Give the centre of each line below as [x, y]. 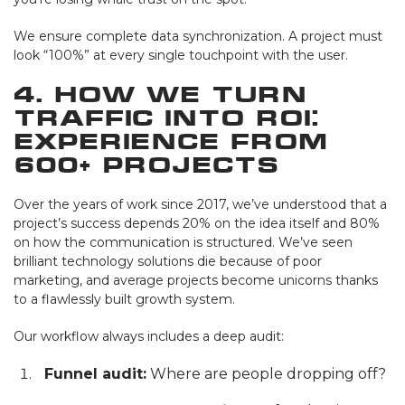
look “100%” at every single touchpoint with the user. [181, 55]
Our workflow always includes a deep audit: [149, 336]
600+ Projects [146, 165]
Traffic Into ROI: [166, 118]
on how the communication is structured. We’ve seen [183, 242]
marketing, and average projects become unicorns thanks [196, 280]
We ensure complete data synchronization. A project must [198, 36]
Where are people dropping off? [266, 373]
